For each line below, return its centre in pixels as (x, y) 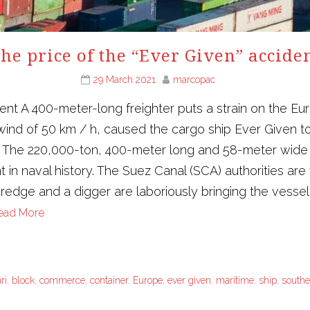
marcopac (194, 79)
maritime (235, 280)
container (109, 280)
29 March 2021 (125, 79)
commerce (62, 280)
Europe (148, 280)
